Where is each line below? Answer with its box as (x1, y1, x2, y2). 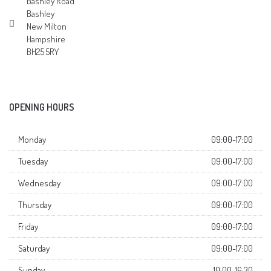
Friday (18, 221, 38, 233)
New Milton (27, 21, 67, 33)
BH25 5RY (27, 46, 59, 58)
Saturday (18, 243, 50, 255)
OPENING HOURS (9, 101, 74, 114)
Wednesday (18, 177, 60, 189)
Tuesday (18, 155, 48, 168)
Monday (18, 134, 46, 146)
